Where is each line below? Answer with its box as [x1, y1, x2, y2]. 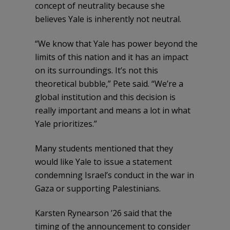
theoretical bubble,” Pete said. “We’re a [35, 78, 183, 89]
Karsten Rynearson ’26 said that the [35, 207, 172, 219]
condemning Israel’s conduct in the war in [35, 169, 194, 181]
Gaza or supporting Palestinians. [35, 182, 161, 194]
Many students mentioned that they [35, 142, 173, 154]
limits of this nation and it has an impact [35, 51, 188, 63]
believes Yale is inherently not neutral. [35, 13, 181, 25]
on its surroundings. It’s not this [35, 64, 158, 76]
